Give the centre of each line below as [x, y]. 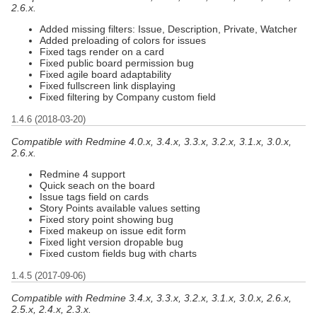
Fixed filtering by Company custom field [128, 97]
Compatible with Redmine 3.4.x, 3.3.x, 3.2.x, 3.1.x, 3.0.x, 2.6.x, [151, 298]
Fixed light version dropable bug [111, 242]
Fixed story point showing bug [106, 219]
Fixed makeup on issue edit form [113, 230]
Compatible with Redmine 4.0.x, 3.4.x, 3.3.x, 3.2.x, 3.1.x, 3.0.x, [151, 141]
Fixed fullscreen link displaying [108, 85]
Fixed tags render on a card [102, 51]
